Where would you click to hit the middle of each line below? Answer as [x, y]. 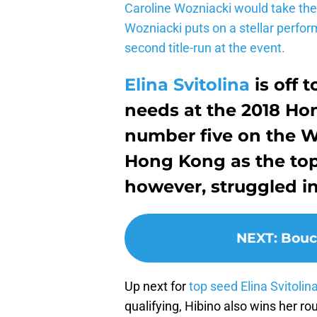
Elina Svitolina [187, 85]
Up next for [157, 287]
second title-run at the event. [205, 48]
